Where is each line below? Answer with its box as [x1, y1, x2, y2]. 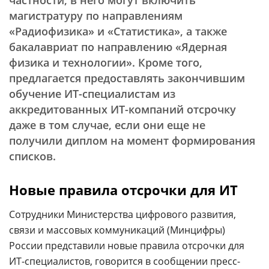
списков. [9, 149, 56, 163]
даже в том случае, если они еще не [9, 118, 205, 132]
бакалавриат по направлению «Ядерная [9, 40, 227, 54]
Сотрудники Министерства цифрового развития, [9, 208, 236, 221]
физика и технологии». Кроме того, [9, 55, 202, 70]
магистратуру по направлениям [9, 8, 183, 23]
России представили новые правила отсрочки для [9, 239, 244, 252]
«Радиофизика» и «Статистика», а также [9, 24, 227, 38]
